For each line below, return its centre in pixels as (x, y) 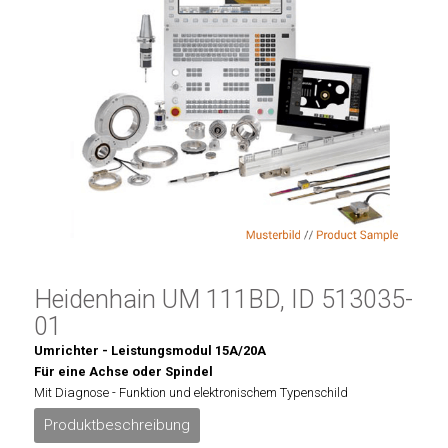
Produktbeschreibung (116, 425)
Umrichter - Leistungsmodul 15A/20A (149, 350)
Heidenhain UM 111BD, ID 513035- (223, 299)
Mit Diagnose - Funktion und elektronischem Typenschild (190, 392)
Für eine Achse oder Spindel (123, 371)
